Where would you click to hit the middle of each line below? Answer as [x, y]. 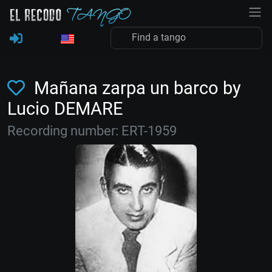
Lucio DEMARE [65, 109]
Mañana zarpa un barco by [135, 88]
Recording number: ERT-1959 [92, 131]
